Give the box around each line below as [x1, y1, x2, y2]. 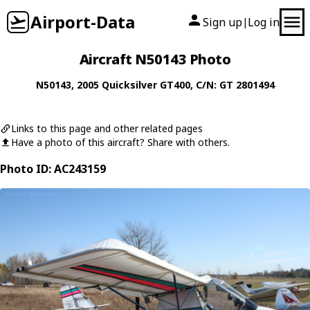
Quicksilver [101, 78, 157, 91]
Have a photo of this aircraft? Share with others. [11, 136, 230, 149]
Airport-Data [30, 10, 135, 33]
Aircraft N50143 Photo [79, 50, 231, 69]
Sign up [203, 15, 242, 30]
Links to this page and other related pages [11, 122, 203, 135]
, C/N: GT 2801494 [190, 78, 275, 91]
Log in [248, 15, 280, 30]
